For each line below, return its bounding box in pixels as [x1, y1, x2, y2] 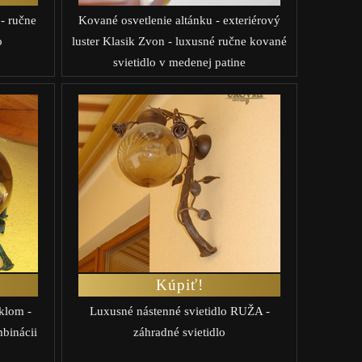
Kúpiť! [155, 276, 204, 293]
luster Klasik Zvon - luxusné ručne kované [72, 34, 287, 48]
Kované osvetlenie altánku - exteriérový [78, 13, 280, 27]
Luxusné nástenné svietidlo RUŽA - [89, 304, 270, 318]
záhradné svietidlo [133, 325, 225, 339]
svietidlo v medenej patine [113, 55, 246, 69]
